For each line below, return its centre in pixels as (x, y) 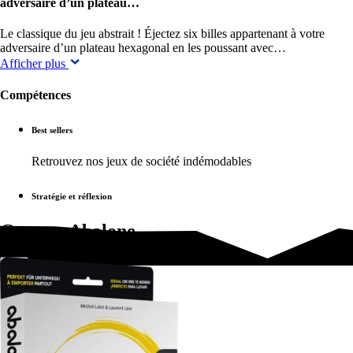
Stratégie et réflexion (72, 196)
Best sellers (52, 130)
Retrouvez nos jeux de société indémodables (141, 161)
